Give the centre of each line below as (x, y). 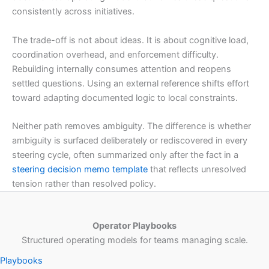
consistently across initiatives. (73, 12)
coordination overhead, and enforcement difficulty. (115, 54)
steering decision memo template (80, 170)
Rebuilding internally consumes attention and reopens (122, 69)
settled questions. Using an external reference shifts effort (131, 83)
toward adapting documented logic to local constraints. (125, 98)
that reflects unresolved (197, 170)
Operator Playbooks (134, 226)
